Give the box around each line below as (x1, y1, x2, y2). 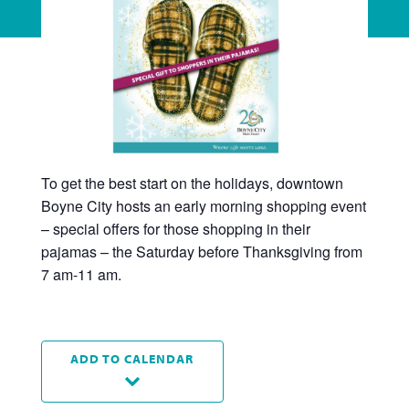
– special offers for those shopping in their (40, 217, 310, 239)
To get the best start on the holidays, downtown (40, 172, 343, 194)
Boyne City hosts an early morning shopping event (40, 194, 366, 216)
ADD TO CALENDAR (70, 349, 194, 367)
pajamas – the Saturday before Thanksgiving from (40, 240, 362, 262)
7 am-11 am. (40, 263, 125, 285)
